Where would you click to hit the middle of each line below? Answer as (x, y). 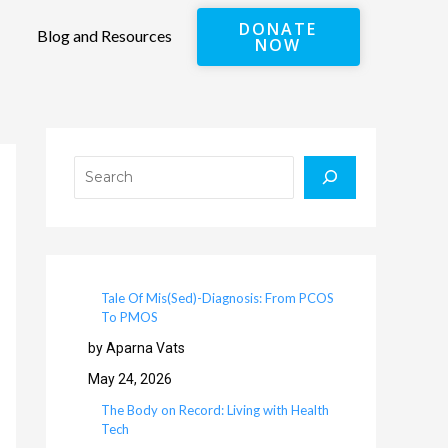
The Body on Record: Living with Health (215, 410)
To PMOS (129, 317)
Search (95, 140)
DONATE (278, 29)
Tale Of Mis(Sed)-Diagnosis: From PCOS (217, 298)
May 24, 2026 (130, 379)
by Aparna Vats (136, 348)
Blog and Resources (105, 35)
